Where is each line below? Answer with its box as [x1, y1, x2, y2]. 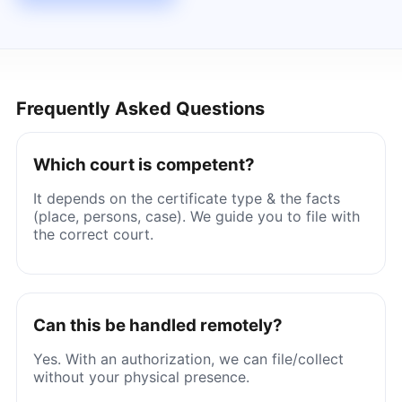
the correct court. [32, 224, 153, 243]
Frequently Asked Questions [15, 97, 265, 119]
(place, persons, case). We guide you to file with [32, 206, 360, 225]
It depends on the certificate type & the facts [32, 188, 340, 207]
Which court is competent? [32, 153, 255, 175]
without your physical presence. [32, 367, 249, 386]
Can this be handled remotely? [32, 314, 283, 336]
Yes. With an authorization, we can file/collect [32, 349, 344, 368]
